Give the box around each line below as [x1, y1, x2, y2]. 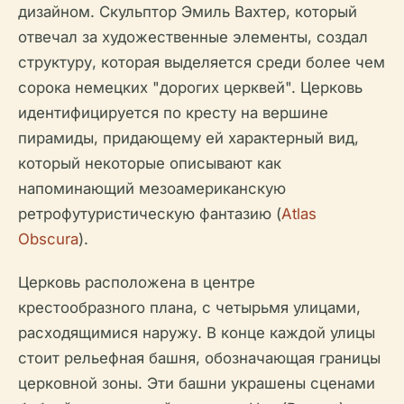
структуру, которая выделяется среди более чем [18, 53, 385, 72]
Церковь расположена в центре [18, 273, 255, 292]
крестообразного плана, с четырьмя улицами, [18, 298, 361, 317]
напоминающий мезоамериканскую [18, 179, 286, 198]
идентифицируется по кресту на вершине [18, 104, 328, 123]
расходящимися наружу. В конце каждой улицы [18, 324, 375, 343]
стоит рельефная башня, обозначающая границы [18, 349, 381, 368]
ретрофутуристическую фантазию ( [18, 205, 281, 224]
